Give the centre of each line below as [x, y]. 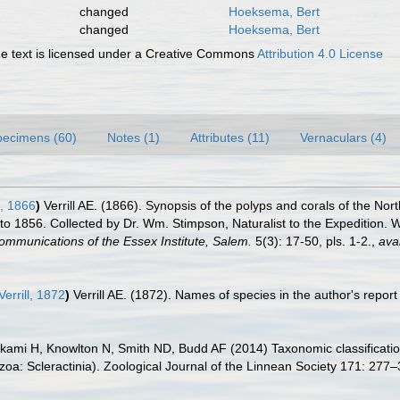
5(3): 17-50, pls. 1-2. [312, 241]
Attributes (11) [230, 137]
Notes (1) [133, 137]
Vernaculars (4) [343, 137]
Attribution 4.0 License [321, 54]
